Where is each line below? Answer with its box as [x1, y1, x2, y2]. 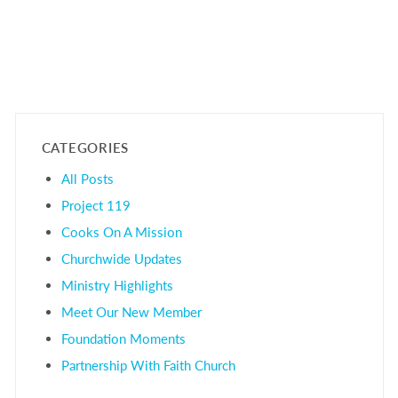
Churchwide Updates [61, 248, 182, 267]
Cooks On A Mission [61, 221, 182, 241]
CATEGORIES [41, 137, 129, 156]
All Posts [61, 168, 114, 187]
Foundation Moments [61, 328, 186, 347]
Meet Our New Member [61, 301, 202, 321]
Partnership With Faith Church [61, 354, 235, 374]
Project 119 [61, 195, 131, 214]
